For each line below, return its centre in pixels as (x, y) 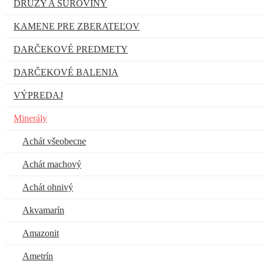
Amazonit (41, 233)
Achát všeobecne (54, 141)
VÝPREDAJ (38, 95)
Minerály (30, 118)
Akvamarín (43, 210)
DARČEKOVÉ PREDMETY (71, 49)
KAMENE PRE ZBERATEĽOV (77, 26)
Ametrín (38, 256)
